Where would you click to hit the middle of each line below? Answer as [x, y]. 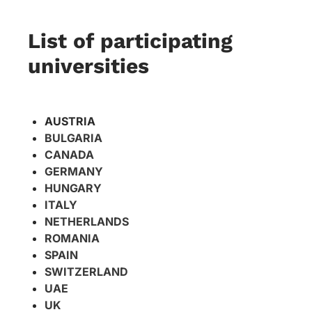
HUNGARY [73, 188]
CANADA [69, 154]
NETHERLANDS [87, 221]
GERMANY [74, 171]
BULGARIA [73, 138]
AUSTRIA [70, 121]
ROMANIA [72, 238]
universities [88, 65]
